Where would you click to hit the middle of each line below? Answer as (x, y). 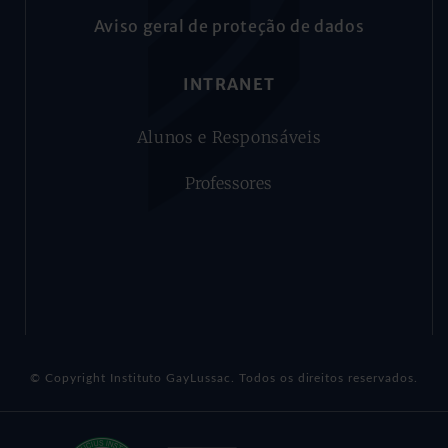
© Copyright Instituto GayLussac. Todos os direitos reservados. (224, 377)
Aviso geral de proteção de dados (229, 26)
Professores (229, 183)
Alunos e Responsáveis (229, 137)
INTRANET (229, 84)
